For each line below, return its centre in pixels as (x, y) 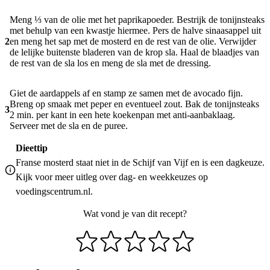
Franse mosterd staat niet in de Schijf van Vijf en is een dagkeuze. (140, 163)
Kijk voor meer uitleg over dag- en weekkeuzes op (112, 177)
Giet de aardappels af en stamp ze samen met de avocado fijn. (126, 93)
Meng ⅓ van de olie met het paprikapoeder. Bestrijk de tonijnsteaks (137, 20)
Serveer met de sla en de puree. (69, 126)
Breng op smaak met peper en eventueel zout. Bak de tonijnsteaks (134, 104)
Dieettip (32, 148)
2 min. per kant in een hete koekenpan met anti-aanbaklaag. (122, 115)
